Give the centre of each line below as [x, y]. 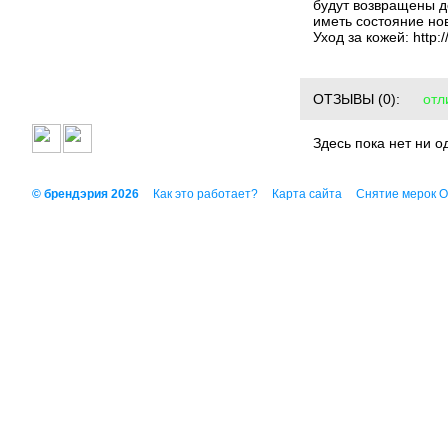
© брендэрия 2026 [85, 194]
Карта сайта [307, 194]
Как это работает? [205, 194]
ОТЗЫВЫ [343, 99]
